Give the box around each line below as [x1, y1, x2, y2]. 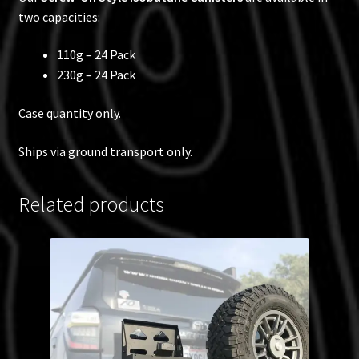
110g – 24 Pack [56, 46, 135, 63]
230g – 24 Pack [56, 67, 135, 83]
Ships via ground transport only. [18, 143, 192, 159]
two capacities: [18, 8, 100, 25]
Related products [18, 192, 164, 218]
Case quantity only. [18, 104, 121, 121]
